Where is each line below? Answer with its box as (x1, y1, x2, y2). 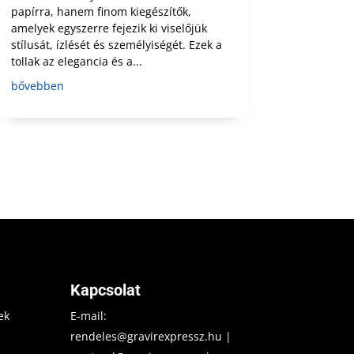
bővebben (10, 77, 64, 93)
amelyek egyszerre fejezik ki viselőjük (10, 20, 207, 36)
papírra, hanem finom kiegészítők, (10, 3, 191, 19)
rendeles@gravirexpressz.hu (70, 329, 223, 345)
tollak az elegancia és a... (10, 53, 142, 69)
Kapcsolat (70, 281, 141, 300)
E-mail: (70, 308, 107, 324)
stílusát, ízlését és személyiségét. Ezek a (10, 36, 222, 52)
